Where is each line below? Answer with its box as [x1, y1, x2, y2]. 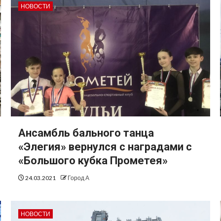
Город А [67, 174, 89, 182]
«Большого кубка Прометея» [18, 154, 168, 167]
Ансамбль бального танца [18, 127, 154, 140]
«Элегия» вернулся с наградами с [18, 141, 192, 153]
